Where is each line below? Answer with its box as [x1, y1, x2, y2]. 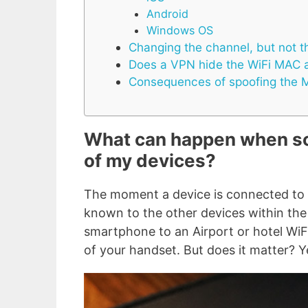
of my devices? [84, 150, 216, 172]
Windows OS [146, 23, 213, 38]
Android [146, 7, 188, 21]
